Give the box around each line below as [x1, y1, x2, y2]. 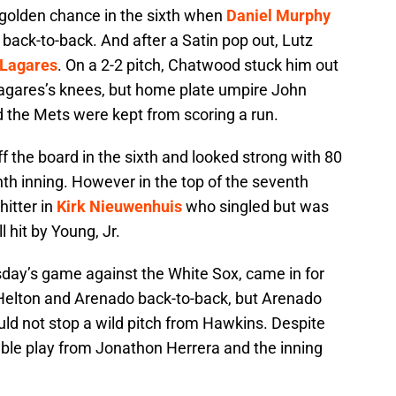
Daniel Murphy [226, 6, 331, 26]
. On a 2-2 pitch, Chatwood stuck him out [57, 56, 339, 75]
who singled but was [182, 197, 329, 217]
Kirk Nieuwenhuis [57, 197, 182, 217]
